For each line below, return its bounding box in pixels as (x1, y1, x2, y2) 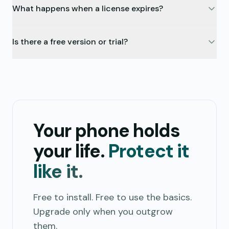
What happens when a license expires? (12, 3, 163, 14)
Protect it (108, 139, 190, 163)
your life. (33, 139, 105, 163)
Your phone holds (33, 119, 180, 143)
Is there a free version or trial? (12, 36, 128, 47)
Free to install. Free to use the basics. (33, 191, 192, 203)
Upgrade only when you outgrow (33, 205, 173, 218)
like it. (33, 159, 83, 184)
